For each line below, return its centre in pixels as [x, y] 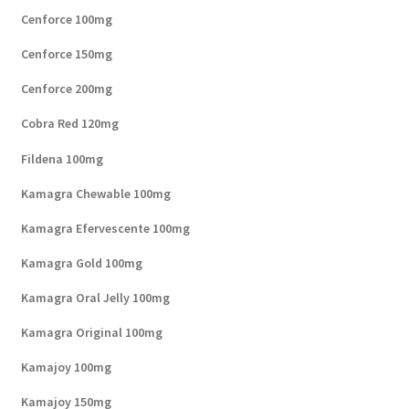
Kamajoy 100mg [66, 367]
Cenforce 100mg [66, 20]
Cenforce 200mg [66, 89]
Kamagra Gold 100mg [81, 262]
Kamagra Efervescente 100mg [105, 228]
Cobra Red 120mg [69, 124]
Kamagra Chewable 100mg [95, 193]
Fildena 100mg [62, 158]
